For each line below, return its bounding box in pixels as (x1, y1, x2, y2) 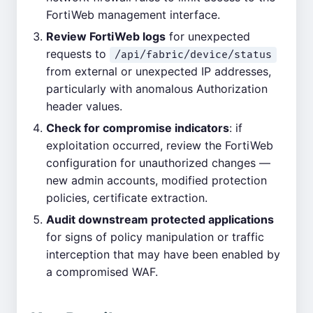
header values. (46, 99, 122, 113)
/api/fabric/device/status (115, 48, 272, 61)
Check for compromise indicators (46, 121, 229, 135)
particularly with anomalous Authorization (46, 82, 268, 96)
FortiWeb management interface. (46, 8, 220, 22)
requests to (46, 47, 110, 61)
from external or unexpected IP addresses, (46, 64, 271, 78)
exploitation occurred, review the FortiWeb (46, 138, 273, 152)
